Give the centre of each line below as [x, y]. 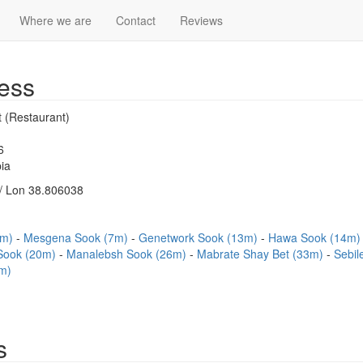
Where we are [56, 20]
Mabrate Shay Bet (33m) [262, 254]
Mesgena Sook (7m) [77, 237]
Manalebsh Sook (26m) [128, 254]
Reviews [201, 20]
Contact [136, 20]
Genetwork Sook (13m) [200, 237]
